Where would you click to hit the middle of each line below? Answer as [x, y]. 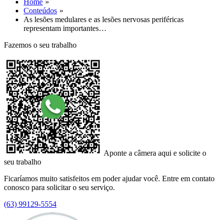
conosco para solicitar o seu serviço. [59, 187]
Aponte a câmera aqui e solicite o [155, 153]
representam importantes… [65, 28]
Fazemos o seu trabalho [40, 45]
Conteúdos [40, 11]
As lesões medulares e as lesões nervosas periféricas [104, 19]
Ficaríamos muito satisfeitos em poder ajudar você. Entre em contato [109, 179]
